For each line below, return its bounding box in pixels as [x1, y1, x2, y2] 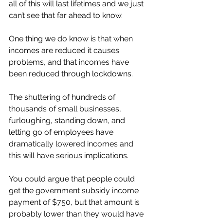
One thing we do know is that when [9, 34, 135, 43]
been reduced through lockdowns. [9, 69, 135, 78]
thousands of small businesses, [9, 104, 123, 113]
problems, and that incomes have [9, 57, 131, 67]
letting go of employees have [9, 127, 115, 137]
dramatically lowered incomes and [9, 139, 135, 148]
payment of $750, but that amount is [9, 198, 142, 207]
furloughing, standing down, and [9, 116, 127, 125]
